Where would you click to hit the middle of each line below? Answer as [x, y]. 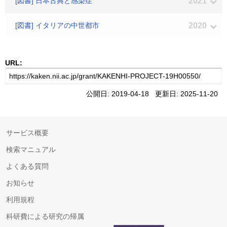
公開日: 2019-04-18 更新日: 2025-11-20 [154, 94]
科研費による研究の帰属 [45, 216]
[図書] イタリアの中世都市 [57, 25]
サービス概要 [27, 133]
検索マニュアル [31, 149]
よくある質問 [27, 166]
